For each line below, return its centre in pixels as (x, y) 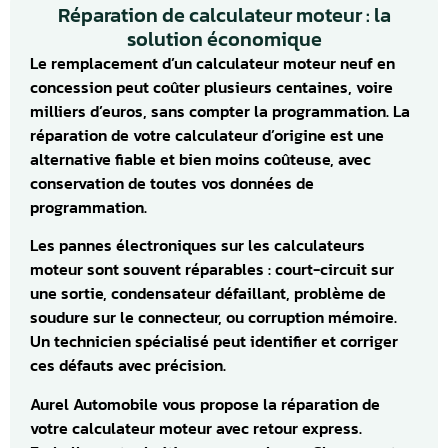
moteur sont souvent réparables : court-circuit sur (212, 269)
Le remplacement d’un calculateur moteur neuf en (212, 62)
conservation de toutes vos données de (172, 182)
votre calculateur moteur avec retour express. (196, 427)
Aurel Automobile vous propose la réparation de (205, 403)
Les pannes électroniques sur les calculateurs (197, 245)
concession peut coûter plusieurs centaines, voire (211, 86)
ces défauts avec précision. (128, 365)
